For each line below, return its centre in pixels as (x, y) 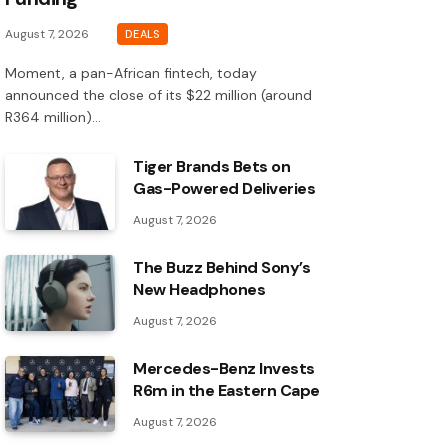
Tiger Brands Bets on (212, 167)
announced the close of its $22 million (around (158, 95)
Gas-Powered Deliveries (224, 189)
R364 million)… (53, 117)
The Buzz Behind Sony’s (222, 268)
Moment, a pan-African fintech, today (131, 73)
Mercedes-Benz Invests (224, 369)
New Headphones (199, 290)
